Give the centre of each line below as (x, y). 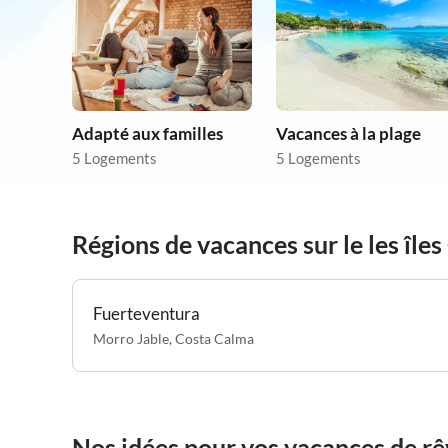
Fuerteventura (146, 313)
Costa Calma (214, 338)
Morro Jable (131, 338)
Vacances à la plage (348, 133)
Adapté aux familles (147, 133)
